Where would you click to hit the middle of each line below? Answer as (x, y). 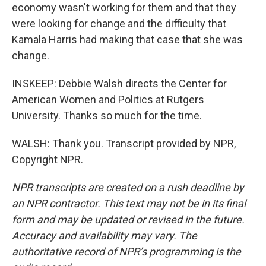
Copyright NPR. (47, 159)
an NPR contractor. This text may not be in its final (129, 203)
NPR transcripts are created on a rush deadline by (128, 187)
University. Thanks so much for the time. (107, 115)
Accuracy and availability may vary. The (104, 235)
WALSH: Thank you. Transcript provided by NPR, (124, 143)
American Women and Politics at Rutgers (108, 99)
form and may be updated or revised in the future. (128, 219)
